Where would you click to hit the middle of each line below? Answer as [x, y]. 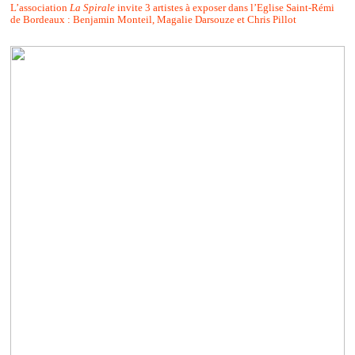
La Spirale [92, 8]
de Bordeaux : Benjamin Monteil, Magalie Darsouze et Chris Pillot [153, 19]
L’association [40, 8]
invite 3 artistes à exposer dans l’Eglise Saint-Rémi [224, 8]
